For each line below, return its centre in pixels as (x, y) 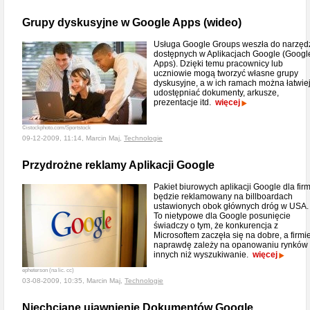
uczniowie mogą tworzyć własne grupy (226, 73)
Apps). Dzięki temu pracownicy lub (218, 64)
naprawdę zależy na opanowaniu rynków (231, 245)
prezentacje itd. (184, 102)
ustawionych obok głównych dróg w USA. (231, 206)
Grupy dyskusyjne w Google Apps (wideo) (132, 22)
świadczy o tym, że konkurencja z (216, 226)
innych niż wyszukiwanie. (203, 255)
